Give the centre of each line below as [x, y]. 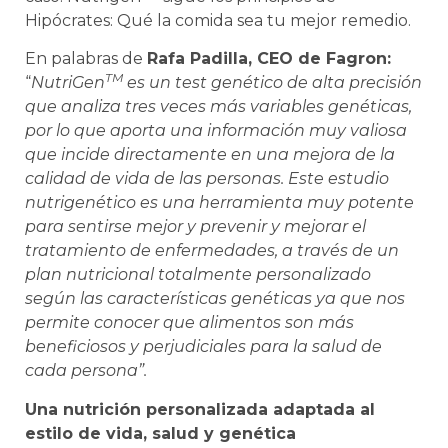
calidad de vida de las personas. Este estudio [207, 179]
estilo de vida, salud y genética [160, 433]
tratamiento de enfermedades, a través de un [212, 251]
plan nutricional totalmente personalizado [198, 275]
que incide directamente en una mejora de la [210, 155]
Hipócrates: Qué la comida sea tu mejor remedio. [218, 20]
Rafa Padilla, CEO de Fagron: [269, 59]
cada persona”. [86, 371]
